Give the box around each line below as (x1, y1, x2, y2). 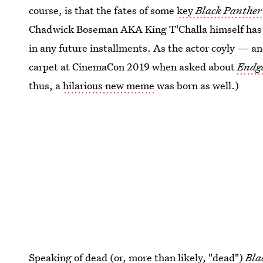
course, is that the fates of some (29, 3, 177, 17)
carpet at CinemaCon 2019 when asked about (29, 59, 238, 73)
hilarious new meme (63, 78, 155, 92)
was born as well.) (154, 78, 240, 92)
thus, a (29, 78, 63, 92)
